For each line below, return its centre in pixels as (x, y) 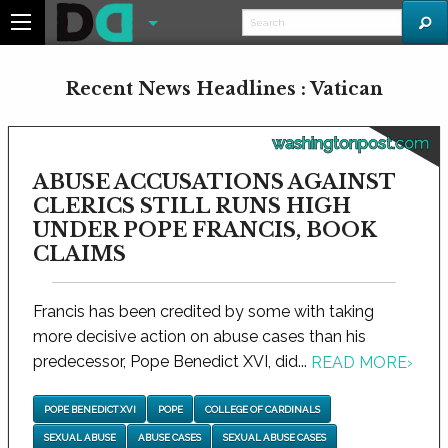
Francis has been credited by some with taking (203, 311)
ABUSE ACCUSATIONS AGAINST (214, 182)
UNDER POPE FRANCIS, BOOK (205, 230)
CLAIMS (79, 254)
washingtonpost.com (350, 143)
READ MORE (359, 363)
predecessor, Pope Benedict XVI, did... (172, 361)
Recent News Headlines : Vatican (224, 89)
